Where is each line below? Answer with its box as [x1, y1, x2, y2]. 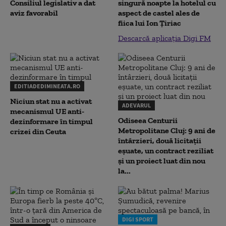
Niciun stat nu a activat [10, 96, 92, 106]
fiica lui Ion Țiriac [118, 18, 181, 28]
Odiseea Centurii [118, 116, 178, 125]
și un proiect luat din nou [118, 156, 205, 165]
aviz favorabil [10, 8, 58, 18]
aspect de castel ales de [118, 8, 200, 18]
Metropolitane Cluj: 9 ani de [118, 126, 215, 135]
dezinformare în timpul [10, 117, 93, 126]
